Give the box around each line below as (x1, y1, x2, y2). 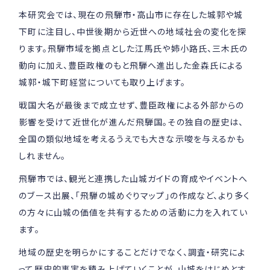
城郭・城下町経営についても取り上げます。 (19, 76, 186, 89)
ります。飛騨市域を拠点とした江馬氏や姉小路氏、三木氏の (19, 42, 248, 55)
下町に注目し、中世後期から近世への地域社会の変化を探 (19, 25, 247, 38)
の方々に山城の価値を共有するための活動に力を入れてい (19, 206, 248, 218)
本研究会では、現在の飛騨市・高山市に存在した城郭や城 (19, 8, 243, 21)
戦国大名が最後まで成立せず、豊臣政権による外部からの (19, 98, 245, 111)
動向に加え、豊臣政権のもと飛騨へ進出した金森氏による (19, 59, 244, 72)
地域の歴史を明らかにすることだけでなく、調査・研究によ (19, 245, 246, 258)
